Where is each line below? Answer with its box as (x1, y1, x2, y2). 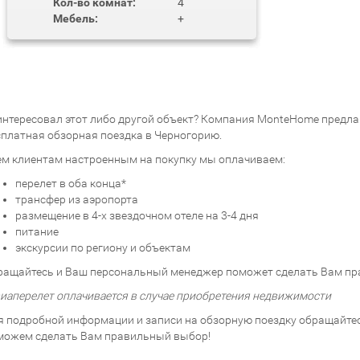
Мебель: (53, 11, 98, 25)
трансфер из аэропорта (15, 192, 138, 206)
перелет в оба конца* (15, 176, 126, 190)
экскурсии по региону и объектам (15, 240, 190, 254)
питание (15, 224, 59, 238)
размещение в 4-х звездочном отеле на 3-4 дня (15, 208, 259, 222)
